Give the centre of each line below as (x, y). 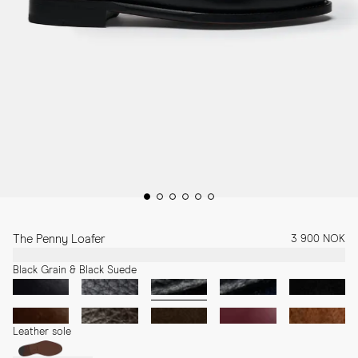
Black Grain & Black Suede (75, 271)
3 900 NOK (318, 240)
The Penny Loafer (59, 240)
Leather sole (42, 332)
